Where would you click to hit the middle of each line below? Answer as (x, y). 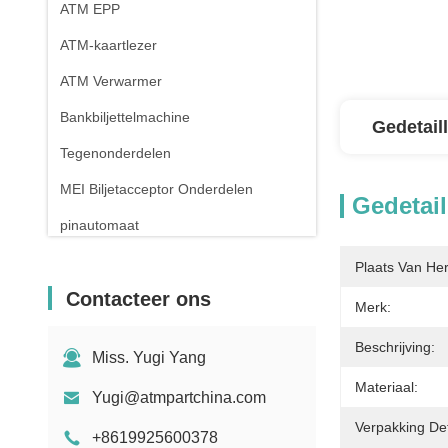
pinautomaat (99, 225)
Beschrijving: (395, 347)
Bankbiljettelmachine (125, 117)
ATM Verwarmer (111, 81)
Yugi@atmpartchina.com (179, 397)
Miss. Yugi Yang (149, 357)
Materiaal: (386, 387)
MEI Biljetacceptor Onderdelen (156, 189)
